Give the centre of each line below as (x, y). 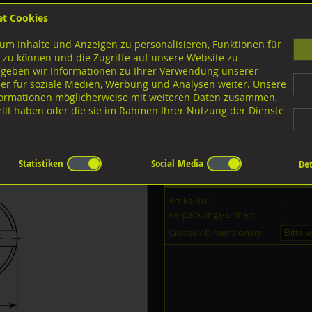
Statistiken (41, 163)
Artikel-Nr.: (191, 201)
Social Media (177, 163)
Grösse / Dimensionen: (216, 233)
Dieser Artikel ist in (213, 180)
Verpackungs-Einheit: (212, 214)
